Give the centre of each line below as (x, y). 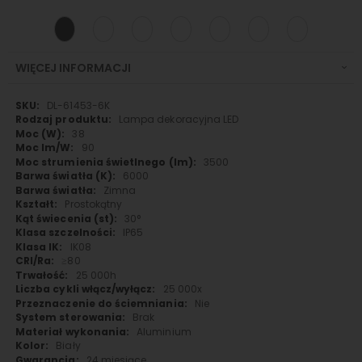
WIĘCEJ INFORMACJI (73, 67)
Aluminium (164, 331)
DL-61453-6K (78, 105)
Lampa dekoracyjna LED (179, 120)
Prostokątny (94, 204)
